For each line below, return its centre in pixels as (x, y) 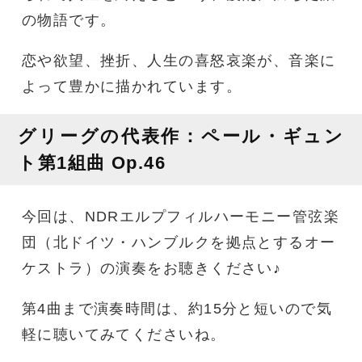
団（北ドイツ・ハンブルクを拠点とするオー (179, 242)
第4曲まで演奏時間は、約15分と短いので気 (177, 308)
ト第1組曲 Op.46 (92, 163)
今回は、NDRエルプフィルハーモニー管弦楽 (180, 216)
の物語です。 (69, 21)
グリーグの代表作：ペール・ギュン (181, 137)
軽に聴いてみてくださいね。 (124, 334)
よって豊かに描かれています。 (131, 87)
